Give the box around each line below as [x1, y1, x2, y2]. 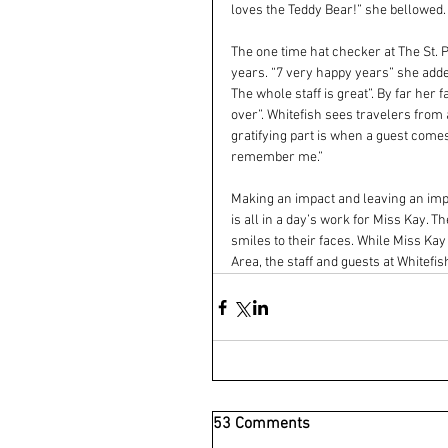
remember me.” [231, 149, 323, 166]
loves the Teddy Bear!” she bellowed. [231, 2, 446, 19]
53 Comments [213, 414, 310, 434]
